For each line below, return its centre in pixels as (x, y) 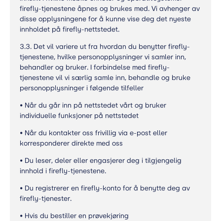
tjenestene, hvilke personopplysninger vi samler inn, (103, 57)
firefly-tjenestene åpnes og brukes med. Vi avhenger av (110, 9)
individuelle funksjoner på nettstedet (79, 116)
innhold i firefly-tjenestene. (63, 171)
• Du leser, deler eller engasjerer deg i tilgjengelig (101, 161)
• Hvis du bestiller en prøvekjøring (74, 216)
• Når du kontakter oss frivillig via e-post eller (93, 133)
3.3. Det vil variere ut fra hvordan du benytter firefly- (105, 47)
